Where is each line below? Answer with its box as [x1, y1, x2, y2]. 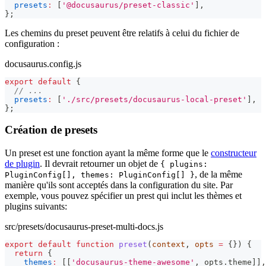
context [152, 240, 185, 249]
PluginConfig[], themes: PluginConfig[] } [5, 170, 195, 180]
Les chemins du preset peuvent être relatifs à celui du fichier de [5, 27, 239, 38]
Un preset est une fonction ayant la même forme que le [5, 148, 211, 159]
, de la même [195, 169, 242, 180]
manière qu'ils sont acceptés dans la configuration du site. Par [5, 180, 233, 191]
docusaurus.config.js [5, 58, 81, 69]
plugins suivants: [5, 201, 67, 212]
